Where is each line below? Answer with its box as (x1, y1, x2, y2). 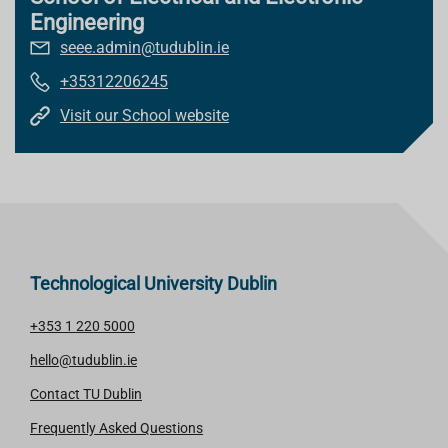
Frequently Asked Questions (30, 420, 203, 436)
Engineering (30, 10, 144, 35)
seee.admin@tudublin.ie (60, 38, 229, 57)
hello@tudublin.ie (30, 352, 137, 368)
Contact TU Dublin (30, 386, 142, 402)
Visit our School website (60, 106, 229, 125)
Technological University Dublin (30, 273, 277, 294)
